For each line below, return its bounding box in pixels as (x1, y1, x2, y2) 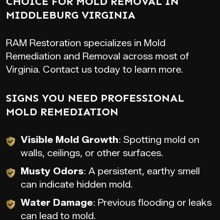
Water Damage (21, 197, 93, 208)
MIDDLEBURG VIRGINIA (6, 8, 136, 22)
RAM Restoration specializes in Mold (6, 38, 165, 49)
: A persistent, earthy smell (83, 166, 200, 177)
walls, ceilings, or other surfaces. (21, 148, 163, 159)
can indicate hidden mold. (21, 179, 133, 190)
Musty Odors (21, 166, 83, 177)
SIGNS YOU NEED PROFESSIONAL (6, 91, 184, 105)
